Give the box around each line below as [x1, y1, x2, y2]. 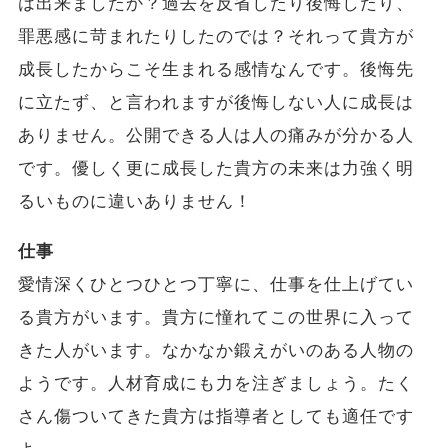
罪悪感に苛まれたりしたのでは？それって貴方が [17, 25, 415, 47]
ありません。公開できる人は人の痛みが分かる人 [17, 124, 415, 146]
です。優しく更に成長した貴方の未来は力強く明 [17, 157, 415, 179]
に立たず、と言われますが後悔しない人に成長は [17, 91, 415, 113]
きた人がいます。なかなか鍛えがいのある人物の [17, 339, 415, 361]
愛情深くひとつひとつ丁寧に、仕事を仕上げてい [17, 273, 415, 295]
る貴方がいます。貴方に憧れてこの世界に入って [17, 306, 415, 328]
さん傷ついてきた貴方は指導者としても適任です [17, 405, 415, 427]
